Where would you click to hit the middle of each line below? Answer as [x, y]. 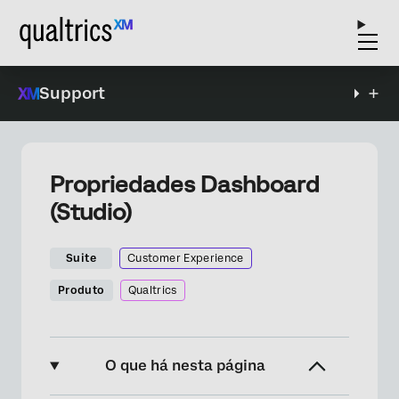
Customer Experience [186, 258]
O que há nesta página [186, 366]
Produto [81, 290]
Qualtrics [152, 290]
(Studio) [91, 212]
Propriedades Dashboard [185, 184]
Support [72, 93]
